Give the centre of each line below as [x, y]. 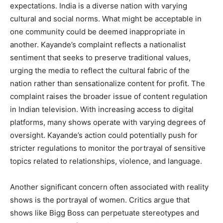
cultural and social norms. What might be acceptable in [106, 18]
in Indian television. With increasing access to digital [102, 109]
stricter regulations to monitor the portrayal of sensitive [108, 148]
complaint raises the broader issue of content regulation [109, 96]
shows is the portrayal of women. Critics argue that [100, 200]
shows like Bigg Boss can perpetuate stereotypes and [105, 213]
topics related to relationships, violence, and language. [106, 161]
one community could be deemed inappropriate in [98, 31]
